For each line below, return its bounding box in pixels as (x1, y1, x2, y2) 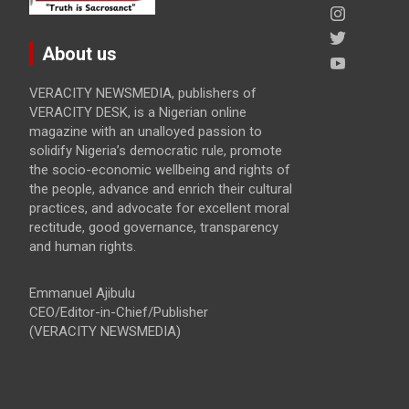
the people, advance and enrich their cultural (29, 180, 292, 197)
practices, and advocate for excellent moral (29, 199, 289, 216)
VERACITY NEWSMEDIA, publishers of (29, 84, 257, 101)
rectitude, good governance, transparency (29, 218, 278, 236)
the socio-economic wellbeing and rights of (29, 161, 290, 178)
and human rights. (29, 237, 136, 255)
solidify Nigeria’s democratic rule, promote (29, 142, 282, 159)
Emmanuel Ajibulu (29, 284, 135, 301)
